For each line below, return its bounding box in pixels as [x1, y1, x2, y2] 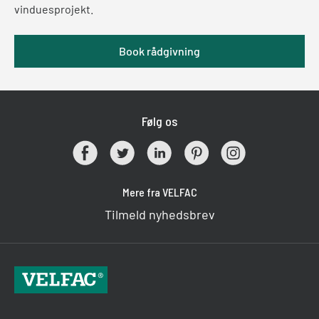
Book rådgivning [119, 44, 200, 58]
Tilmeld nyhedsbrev [104, 206, 215, 223]
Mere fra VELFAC [122, 185, 197, 199]
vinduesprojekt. [14, 2, 93, 16]
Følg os [142, 113, 177, 130]
